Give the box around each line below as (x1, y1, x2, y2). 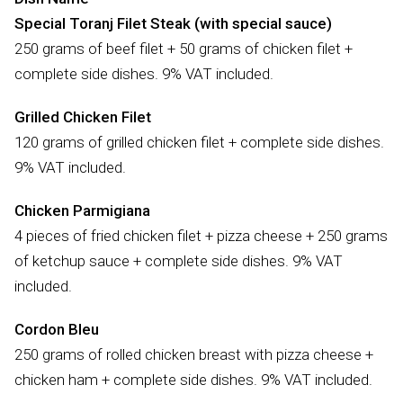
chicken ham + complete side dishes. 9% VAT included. (14, 370, 372, 389)
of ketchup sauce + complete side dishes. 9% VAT (14, 251, 343, 270)
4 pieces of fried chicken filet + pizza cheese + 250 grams (14, 226, 388, 245)
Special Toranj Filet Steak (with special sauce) (14, 13, 332, 32)
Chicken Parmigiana (14, 201, 150, 219)
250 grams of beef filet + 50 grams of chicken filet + (14, 39, 353, 58)
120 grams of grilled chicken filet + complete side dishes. (14, 132, 384, 151)
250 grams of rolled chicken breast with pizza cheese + (14, 345, 373, 363)
